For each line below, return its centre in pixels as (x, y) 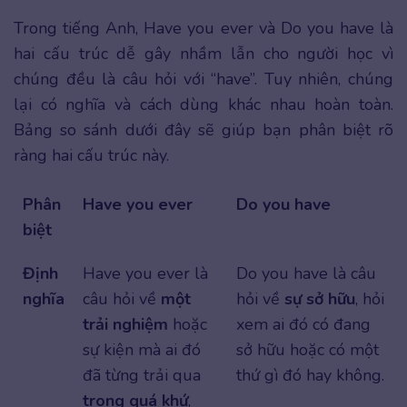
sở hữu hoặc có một (308, 350)
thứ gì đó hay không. (310, 376)
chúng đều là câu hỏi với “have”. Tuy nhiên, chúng (203, 79)
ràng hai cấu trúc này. (91, 156)
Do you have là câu (306, 274)
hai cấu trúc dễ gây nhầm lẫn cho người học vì (203, 54)
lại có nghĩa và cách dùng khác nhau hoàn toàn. (203, 105)
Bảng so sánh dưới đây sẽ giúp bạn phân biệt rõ (203, 130)
